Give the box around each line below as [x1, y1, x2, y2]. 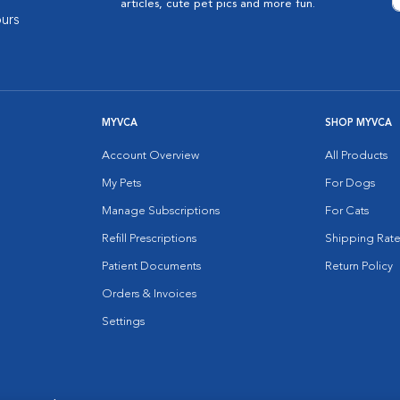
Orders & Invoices [102, 288, 196, 300]
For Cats [325, 205, 369, 217]
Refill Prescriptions [102, 233, 196, 245]
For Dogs [325, 178, 375, 189]
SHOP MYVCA [325, 119, 392, 129]
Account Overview [102, 150, 199, 162]
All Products [325, 150, 387, 162]
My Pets [102, 178, 141, 189]
